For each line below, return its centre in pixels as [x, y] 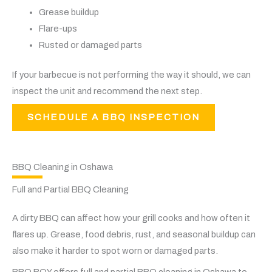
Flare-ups [58, 29]
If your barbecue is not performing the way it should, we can [131, 75]
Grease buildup [69, 12]
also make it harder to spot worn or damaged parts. [115, 251]
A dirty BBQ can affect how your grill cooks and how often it [131, 218]
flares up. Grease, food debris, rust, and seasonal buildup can [134, 235]
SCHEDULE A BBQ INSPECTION [114, 117]
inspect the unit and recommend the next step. [107, 91]
